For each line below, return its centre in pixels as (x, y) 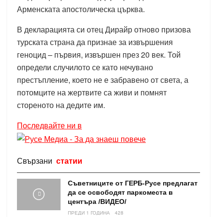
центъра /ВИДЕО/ (97, 202)
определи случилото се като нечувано (85, 67)
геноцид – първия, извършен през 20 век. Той (99, 55)
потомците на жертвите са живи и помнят (92, 93)
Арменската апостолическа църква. (81, 9)
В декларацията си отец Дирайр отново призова (104, 30)
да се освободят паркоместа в (120, 193)
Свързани (36, 161)
